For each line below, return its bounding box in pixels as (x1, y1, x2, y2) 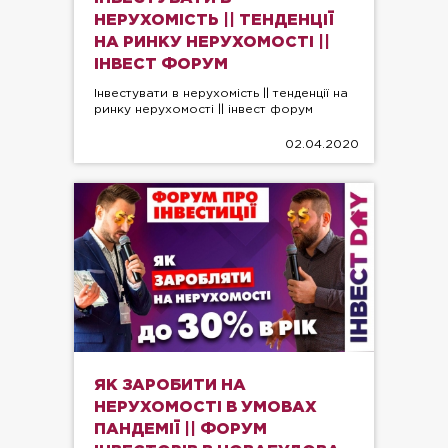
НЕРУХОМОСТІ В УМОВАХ (94, 399, 317, 415)
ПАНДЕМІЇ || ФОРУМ (94, 421, 267, 437)
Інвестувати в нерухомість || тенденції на (94, 88, 348, 100)
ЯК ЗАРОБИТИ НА (94, 377, 246, 393)
